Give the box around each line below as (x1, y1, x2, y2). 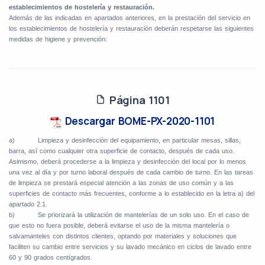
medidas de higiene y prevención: (9, 35, 107, 43)
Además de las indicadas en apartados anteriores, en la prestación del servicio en (9, 14, 250, 22)
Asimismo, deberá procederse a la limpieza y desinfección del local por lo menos (9, 158, 246, 166)
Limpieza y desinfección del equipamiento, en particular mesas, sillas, (38, 137, 241, 144)
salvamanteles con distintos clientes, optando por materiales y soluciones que (9, 232, 237, 240)
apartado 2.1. (9, 201, 47, 208)
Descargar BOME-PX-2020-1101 (62, 114, 215, 128)
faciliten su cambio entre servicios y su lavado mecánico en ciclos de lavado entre (9, 243, 251, 251)
